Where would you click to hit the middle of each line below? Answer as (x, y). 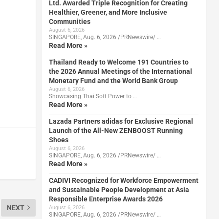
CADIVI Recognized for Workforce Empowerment (123, 180)
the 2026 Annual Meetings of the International (120, 71)
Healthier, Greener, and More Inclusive (108, 12)
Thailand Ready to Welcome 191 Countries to (119, 62)
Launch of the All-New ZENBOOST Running (116, 130)
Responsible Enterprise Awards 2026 (106, 199)
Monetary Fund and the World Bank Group (113, 80)
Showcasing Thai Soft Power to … (93, 96)
